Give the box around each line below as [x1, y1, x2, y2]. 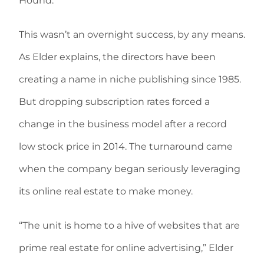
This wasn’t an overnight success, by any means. [19, 28, 245, 40]
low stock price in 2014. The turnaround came [19, 140, 233, 152]
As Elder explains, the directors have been [19, 51, 216, 62]
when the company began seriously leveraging [19, 163, 240, 174]
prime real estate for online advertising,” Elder [19, 242, 233, 253]
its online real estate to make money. [19, 185, 193, 197]
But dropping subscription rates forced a [19, 95, 210, 107]
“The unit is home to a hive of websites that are [19, 219, 240, 231]
